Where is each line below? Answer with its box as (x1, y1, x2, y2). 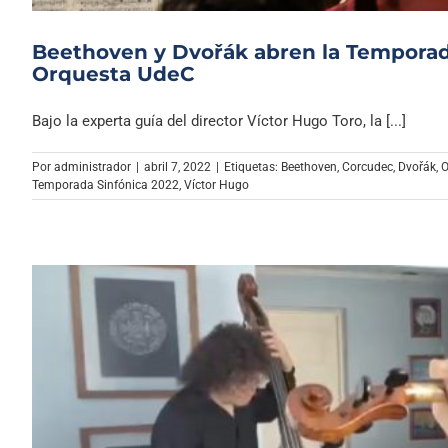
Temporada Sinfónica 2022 (32, 177, 179, 192)
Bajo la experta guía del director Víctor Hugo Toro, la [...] (32, 111, 406, 130)
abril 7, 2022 (144, 159, 211, 174)
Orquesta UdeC (32, 61, 194, 86)
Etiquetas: (224, 159, 281, 174)
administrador (54, 159, 131, 174)
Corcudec (342, 159, 393, 174)
